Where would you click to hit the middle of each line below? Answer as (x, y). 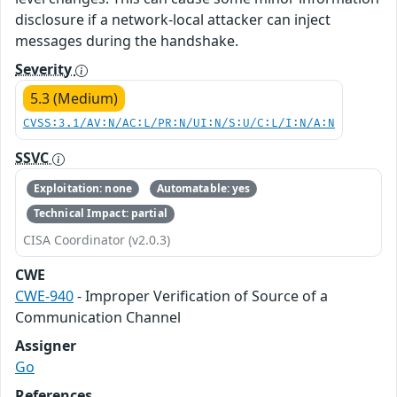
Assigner (46, 345)
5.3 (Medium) (74, 98)
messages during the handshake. (127, 40)
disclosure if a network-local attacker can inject (173, 19)
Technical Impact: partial (100, 214)
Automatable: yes (203, 189)
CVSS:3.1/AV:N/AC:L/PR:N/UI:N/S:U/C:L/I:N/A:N (179, 123)
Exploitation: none (82, 189)
